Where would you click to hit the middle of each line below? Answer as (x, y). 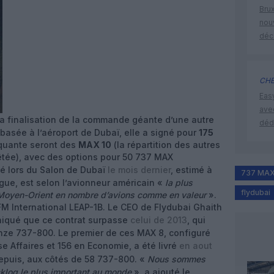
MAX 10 (95, 145)
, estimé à (191, 170)
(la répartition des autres (166, 145)
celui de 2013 (159, 220)
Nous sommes (176, 259)
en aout (196, 246)
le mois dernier (139, 170)
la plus (179, 183)
